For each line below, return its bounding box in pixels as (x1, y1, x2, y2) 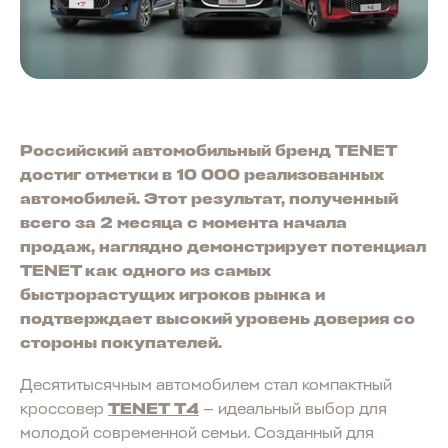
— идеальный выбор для (199, 398, 387, 419)
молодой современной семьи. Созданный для (20, 422, 374, 443)
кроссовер (20, 398, 108, 419)
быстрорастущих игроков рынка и (20, 284, 325, 305)
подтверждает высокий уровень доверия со (20, 308, 415, 329)
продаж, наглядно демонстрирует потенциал (20, 236, 426, 257)
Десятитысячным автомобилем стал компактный (20, 374, 392, 395)
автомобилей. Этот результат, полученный (20, 188, 398, 209)
